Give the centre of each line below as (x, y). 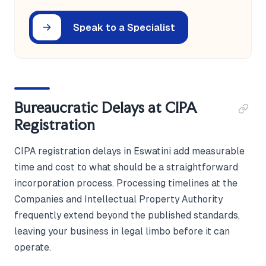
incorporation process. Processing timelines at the (126, 183)
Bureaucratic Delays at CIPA (106, 108)
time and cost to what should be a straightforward (126, 167)
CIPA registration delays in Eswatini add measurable (129, 151)
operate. (33, 248)
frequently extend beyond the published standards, (127, 216)
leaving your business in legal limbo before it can (122, 232)
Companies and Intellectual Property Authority (118, 199)
